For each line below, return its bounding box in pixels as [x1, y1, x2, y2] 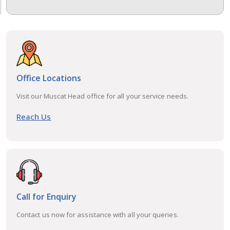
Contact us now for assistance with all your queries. [16, 210, 179, 220]
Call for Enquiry [16, 191, 76, 203]
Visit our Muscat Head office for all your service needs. [16, 91, 188, 101]
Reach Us [16, 111, 51, 122]
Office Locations [16, 72, 81, 84]
